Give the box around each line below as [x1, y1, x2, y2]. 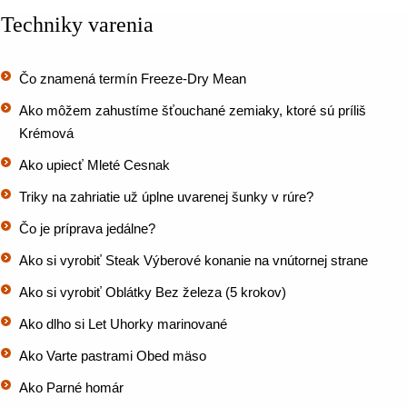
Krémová [19, 125, 74, 141]
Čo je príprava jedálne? [19, 221, 155, 236]
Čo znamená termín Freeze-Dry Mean [19, 71, 246, 86]
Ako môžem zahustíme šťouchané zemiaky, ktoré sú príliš [19, 103, 366, 118]
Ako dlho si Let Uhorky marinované [19, 316, 227, 332]
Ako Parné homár [19, 380, 124, 395]
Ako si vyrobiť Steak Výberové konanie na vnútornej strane [19, 253, 368, 268]
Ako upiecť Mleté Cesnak [19, 157, 170, 173]
